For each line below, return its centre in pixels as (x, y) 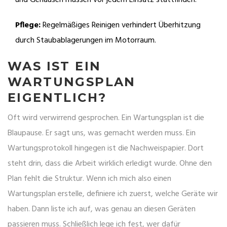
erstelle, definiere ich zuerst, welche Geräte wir (137, 194)
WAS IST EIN (54, 66)
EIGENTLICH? (57, 98)
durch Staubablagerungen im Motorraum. (86, 41)
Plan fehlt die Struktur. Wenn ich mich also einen (89, 179)
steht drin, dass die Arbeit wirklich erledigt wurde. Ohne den (110, 164)
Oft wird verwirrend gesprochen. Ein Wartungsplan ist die (106, 118)
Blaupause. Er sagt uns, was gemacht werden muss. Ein (102, 134)
